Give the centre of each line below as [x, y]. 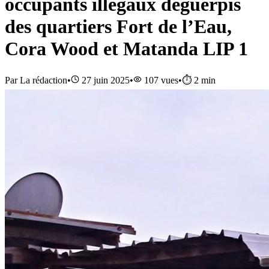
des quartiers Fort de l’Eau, [118, 27]
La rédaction [44, 80]
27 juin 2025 [106, 80]
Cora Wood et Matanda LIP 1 [126, 49]
